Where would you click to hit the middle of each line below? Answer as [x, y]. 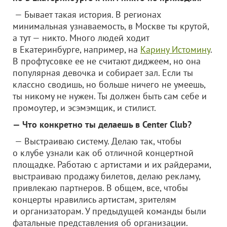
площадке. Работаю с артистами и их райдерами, [112, 164]
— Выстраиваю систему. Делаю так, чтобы [97, 141]
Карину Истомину [175, 49]
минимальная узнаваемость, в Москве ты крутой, [111, 26]
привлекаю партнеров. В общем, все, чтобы [100, 188]
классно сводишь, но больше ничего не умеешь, [109, 84]
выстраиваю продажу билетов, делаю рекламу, [106, 176]
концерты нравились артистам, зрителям [94, 199]
